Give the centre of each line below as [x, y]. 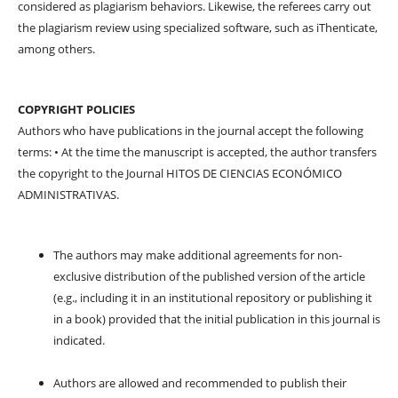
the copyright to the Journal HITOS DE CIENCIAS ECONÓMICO [179, 173]
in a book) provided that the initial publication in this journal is [216, 318]
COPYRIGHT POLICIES [76, 109]
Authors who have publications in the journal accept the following [190, 130]
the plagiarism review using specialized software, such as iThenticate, [197, 27]
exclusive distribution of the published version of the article [209, 276]
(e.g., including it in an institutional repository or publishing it [212, 297]
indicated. [79, 340]
